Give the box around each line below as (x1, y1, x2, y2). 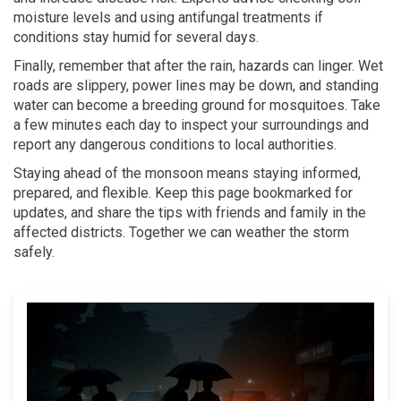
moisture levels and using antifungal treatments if (13, 9, 323, 26)
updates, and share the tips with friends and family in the (13, 204, 366, 221)
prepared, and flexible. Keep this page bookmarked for (13, 184, 353, 201)
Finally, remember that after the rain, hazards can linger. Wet (13, 57, 383, 74)
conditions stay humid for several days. (13, 29, 259, 46)
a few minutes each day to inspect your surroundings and (13, 116, 369, 133)
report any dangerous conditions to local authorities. (13, 136, 337, 153)
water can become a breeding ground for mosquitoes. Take (13, 97, 380, 114)
